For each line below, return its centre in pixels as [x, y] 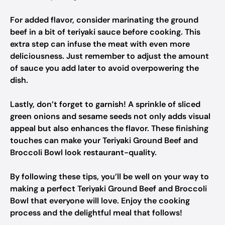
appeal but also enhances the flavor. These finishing [109, 128]
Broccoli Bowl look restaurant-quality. [83, 152]
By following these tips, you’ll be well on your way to [109, 177]
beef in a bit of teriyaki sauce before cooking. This [105, 32]
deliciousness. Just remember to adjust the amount [109, 56]
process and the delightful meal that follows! [96, 213]
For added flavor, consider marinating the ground [104, 20]
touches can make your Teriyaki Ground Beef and [104, 140]
